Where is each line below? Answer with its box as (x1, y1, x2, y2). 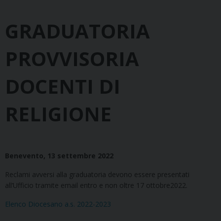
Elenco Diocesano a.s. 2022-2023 (5, 199, 111, 209)
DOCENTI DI (5, 73, 120, 100)
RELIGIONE (5, 100, 111, 128)
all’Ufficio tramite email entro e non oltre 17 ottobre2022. (5, 181, 187, 190)
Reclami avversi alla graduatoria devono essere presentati (5, 170, 189, 180)
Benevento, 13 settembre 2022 (5, 151, 113, 161)
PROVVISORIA (5, 45, 139, 73)
